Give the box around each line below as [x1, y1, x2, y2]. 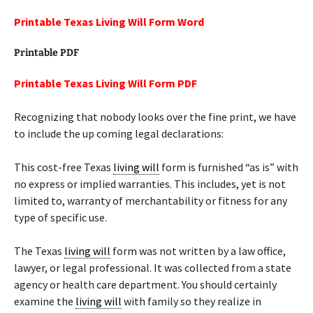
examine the [14, 294, 75, 308]
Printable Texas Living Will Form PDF [14, 76, 197, 90]
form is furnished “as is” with [159, 160, 298, 174]
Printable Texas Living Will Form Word [14, 15, 204, 29]
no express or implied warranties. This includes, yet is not [14, 177, 286, 191]
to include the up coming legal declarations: [14, 126, 224, 140]
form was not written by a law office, [110, 244, 286, 258]
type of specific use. [14, 210, 107, 224]
